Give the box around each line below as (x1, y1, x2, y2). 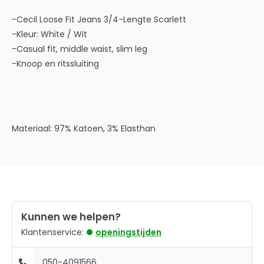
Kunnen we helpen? (21, 210, 121, 224)
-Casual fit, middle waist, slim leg (12, 43, 147, 55)
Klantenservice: (21, 226, 84, 238)
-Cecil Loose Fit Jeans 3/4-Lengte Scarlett (12, 14, 186, 25)
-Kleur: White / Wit (12, 28, 87, 40)
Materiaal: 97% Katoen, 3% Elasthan (12, 123, 156, 134)
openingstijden (95, 226, 161, 238)
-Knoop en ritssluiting (12, 58, 99, 70)
